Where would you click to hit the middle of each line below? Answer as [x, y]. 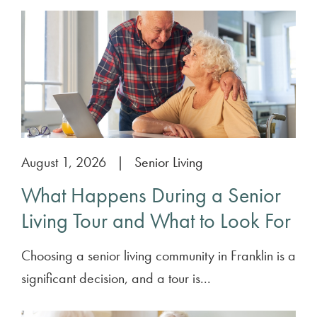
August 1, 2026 [64, 162]
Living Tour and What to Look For [156, 221]
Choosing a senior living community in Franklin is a [158, 255]
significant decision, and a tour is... [116, 278]
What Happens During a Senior [151, 195]
